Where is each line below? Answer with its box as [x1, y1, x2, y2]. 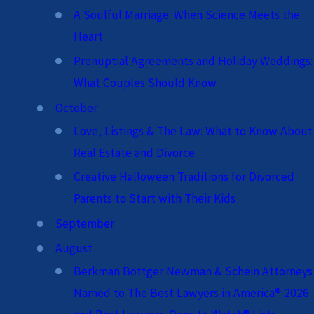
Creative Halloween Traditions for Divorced [74, 169, 295, 185]
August [55, 240, 93, 256]
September [55, 216, 114, 232]
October [55, 100, 97, 116]
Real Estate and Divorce [74, 144, 196, 161]
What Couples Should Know [74, 74, 217, 90]
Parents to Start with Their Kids [74, 191, 236, 207]
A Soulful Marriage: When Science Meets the [74, 7, 301, 23]
